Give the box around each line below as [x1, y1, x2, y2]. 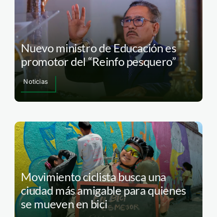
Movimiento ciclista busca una [21, 169, 166, 184]
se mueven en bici [21, 196, 108, 211]
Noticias [23, 77, 48, 86]
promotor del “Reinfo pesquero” [21, 54, 176, 69]
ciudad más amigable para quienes [21, 183, 186, 197]
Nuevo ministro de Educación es [21, 41, 176, 55]
